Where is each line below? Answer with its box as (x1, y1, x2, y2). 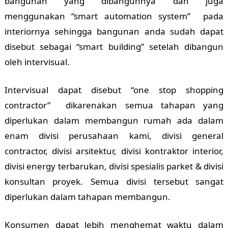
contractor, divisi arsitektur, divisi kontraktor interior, (4, 145, 224, 157)
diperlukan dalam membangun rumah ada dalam (4, 115, 224, 127)
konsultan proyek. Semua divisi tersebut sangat (4, 176, 224, 188)
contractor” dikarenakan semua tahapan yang (4, 99, 224, 111)
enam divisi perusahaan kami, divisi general (4, 130, 224, 142)
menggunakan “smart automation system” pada (4, 10, 224, 22)
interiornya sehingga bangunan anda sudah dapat (4, 25, 224, 38)
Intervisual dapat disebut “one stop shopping (4, 84, 224, 96)
